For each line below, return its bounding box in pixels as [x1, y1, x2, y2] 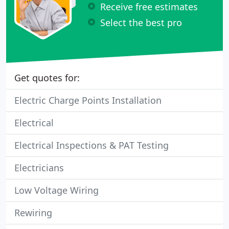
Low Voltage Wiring [14, 184, 99, 196]
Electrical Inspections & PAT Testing [14, 139, 169, 151]
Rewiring [14, 207, 52, 219]
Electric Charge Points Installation [14, 94, 162, 106]
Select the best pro [100, 16, 182, 29]
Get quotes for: [14, 72, 80, 84]
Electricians [14, 162, 64, 174]
